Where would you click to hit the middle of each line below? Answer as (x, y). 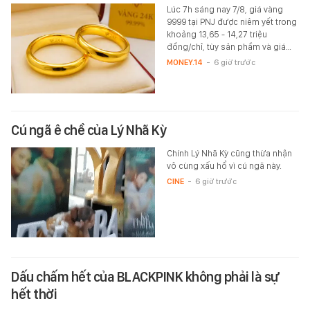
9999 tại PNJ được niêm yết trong (231, 22)
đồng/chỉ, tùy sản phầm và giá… (229, 47)
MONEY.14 (184, 63)
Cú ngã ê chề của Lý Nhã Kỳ (89, 130)
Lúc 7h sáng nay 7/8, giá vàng (225, 10)
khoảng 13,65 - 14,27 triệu (217, 35)
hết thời (34, 294)
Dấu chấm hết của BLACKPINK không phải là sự (145, 277)
